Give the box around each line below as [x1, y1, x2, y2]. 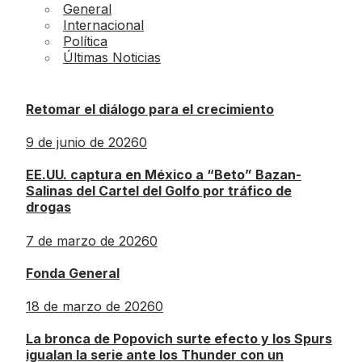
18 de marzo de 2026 [26, 297, 155, 314]
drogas [26, 199, 71, 216]
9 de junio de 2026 [26, 134, 139, 151]
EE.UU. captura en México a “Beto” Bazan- [26, 166, 301, 183]
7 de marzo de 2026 [26, 232, 149, 249]
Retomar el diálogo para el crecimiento [26, 101, 274, 118]
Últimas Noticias [63, 49, 161, 66]
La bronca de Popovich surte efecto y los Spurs [26, 330, 332, 347]
